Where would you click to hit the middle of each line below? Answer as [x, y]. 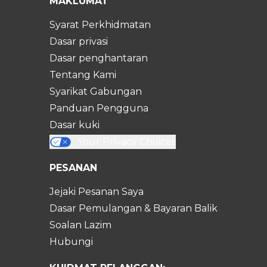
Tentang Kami [83, 75]
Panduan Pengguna [99, 108]
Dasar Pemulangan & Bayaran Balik [133, 208]
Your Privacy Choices [126, 142]
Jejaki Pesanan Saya [97, 192]
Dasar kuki [74, 125]
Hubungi [71, 242]
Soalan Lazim [80, 225]
